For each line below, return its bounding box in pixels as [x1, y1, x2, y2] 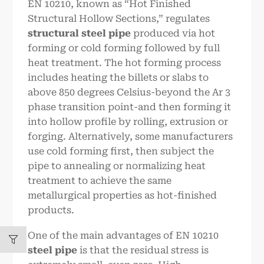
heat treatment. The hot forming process [28, 57, 222, 68]
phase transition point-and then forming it [28, 101, 232, 113]
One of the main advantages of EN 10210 [28, 230, 219, 242]
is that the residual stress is [77, 245, 209, 256]
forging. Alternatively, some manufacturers [28, 130, 233, 142]
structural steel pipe [28, 27, 131, 39]
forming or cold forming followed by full [28, 42, 220, 54]
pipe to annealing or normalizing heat [28, 160, 206, 171]
